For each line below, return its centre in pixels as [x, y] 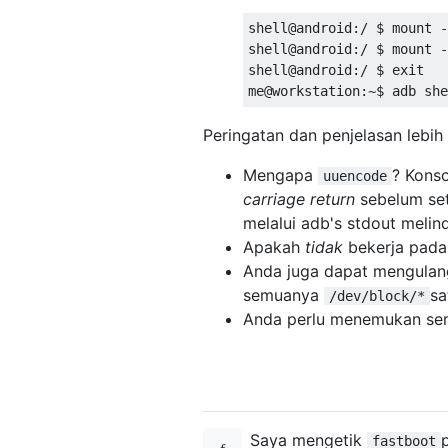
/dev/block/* [377, 295]
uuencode [355, 175]
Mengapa [280, 174]
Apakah [274, 246]
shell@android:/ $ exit [344, 69]
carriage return [299, 198]
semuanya [283, 294]
